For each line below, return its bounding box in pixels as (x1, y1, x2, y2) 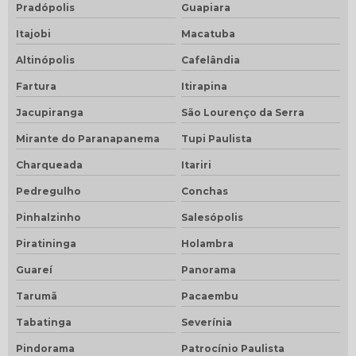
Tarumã (16, 289, 57, 302)
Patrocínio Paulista (180, 342, 284, 354)
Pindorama (16, 342, 75, 354)
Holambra (180, 237, 234, 250)
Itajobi (16, 27, 51, 40)
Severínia (180, 315, 232, 328)
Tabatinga (16, 315, 72, 328)
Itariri (180, 158, 211, 171)
